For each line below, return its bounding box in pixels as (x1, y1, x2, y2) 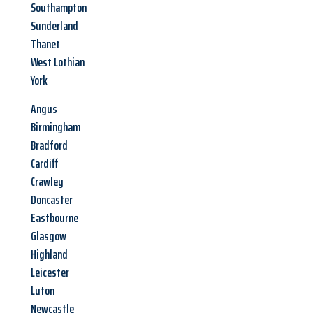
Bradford (31, 136, 68, 156)
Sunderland (31, 16, 78, 36)
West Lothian (31, 52, 85, 73)
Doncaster (31, 190, 73, 210)
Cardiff (31, 154, 58, 174)
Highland (31, 245, 68, 265)
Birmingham (31, 117, 80, 138)
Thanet (31, 34, 60, 54)
